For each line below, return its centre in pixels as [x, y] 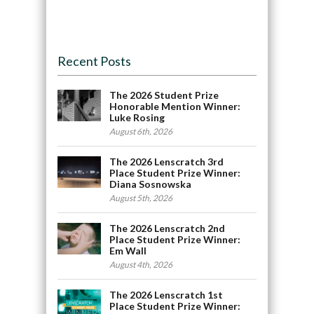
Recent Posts [94, 61]
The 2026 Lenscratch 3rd [167, 162]
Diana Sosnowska [151, 184]
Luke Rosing [137, 118]
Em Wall [128, 251]
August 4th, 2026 [141, 265]
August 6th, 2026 [141, 132]
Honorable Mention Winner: [175, 107]
